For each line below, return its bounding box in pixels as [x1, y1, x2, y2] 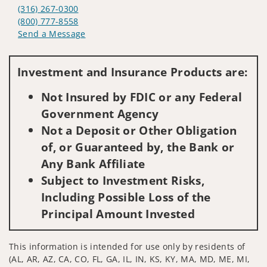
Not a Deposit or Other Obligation [41, 122, 237, 138]
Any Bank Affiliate [41, 155, 145, 172]
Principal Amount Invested [41, 205, 195, 222]
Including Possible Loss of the [41, 188, 211, 205]
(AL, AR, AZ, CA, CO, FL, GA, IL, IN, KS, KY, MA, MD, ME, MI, [9, 253, 250, 265]
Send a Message [18, 27, 86, 39]
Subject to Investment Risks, [41, 172, 204, 188]
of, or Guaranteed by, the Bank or [41, 138, 235, 155]
